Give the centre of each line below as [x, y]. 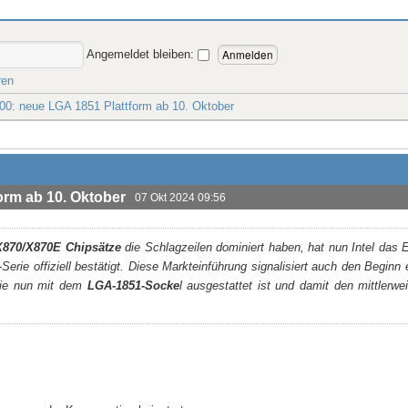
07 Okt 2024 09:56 [180, 198]
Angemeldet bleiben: [142, 54]
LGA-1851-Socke [131, 286]
